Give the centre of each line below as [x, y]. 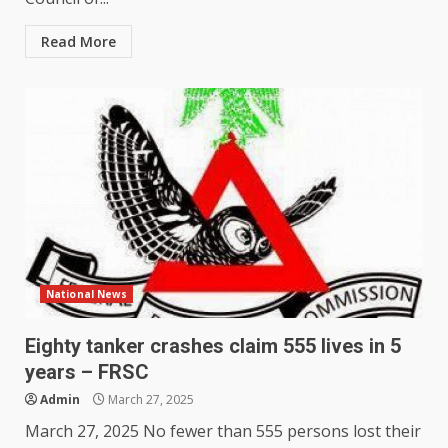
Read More [78, 42]
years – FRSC [87, 372]
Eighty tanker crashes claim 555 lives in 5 [213, 346]
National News [87, 294]
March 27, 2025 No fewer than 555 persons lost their [223, 431]
